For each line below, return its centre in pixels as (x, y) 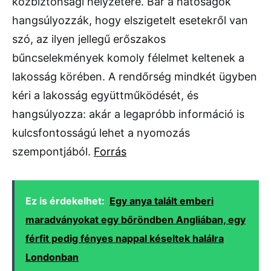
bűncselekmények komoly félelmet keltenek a (128, 58)
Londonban (52, 257)
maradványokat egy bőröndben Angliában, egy (135, 220)
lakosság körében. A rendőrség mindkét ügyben (135, 77)
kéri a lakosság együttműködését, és (105, 96)
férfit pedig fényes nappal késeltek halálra (125, 239)
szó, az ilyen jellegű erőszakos (89, 39)
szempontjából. (53, 152)
